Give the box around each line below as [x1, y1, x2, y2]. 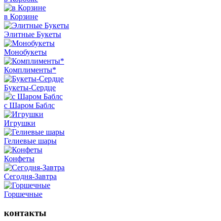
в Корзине [4, 12, 38, 21]
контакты [4, 208, 46, 219]
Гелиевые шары [4, 136, 57, 145]
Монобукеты [4, 47, 47, 56]
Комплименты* [4, 65, 56, 74]
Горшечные [4, 189, 42, 198]
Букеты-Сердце [4, 83, 56, 92]
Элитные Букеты [4, 30, 61, 38]
